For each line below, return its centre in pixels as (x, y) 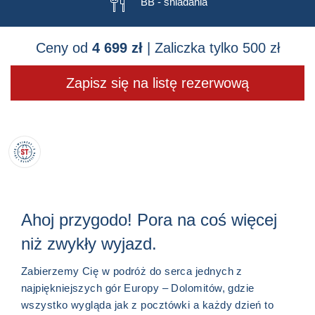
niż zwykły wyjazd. (89, 244)
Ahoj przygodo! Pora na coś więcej (149, 220)
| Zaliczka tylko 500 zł (211, 48)
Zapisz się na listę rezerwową (157, 83)
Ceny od (64, 48)
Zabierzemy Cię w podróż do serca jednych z (132, 271)
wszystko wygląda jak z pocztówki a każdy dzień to (148, 305)
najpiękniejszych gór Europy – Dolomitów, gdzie (138, 288)
